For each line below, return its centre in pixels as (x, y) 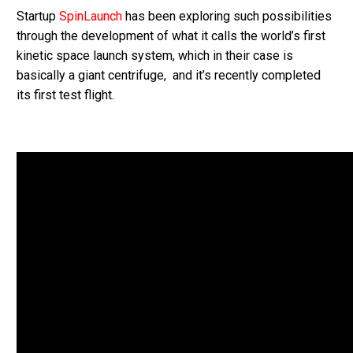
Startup (36, 17)
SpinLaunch (89, 17)
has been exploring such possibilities (227, 17)
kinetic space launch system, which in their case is (155, 56)
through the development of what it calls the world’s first (171, 36)
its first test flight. (65, 95)
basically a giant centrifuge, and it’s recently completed (169, 76)
